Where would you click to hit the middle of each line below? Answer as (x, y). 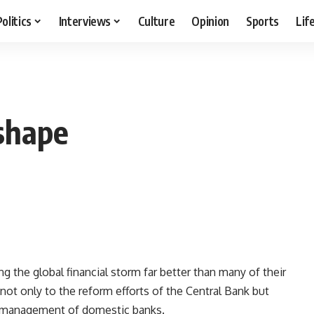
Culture (156, 21)
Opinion (211, 21)
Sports (263, 21)
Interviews (85, 21)
